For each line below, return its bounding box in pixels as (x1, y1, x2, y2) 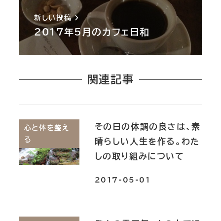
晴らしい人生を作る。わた (94, 137, 200, 146)
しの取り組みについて (94, 152, 184, 161)
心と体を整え (24, 124, 70, 132)
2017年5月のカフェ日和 (34, 27, 150, 37)
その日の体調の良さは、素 (94, 122, 201, 131)
